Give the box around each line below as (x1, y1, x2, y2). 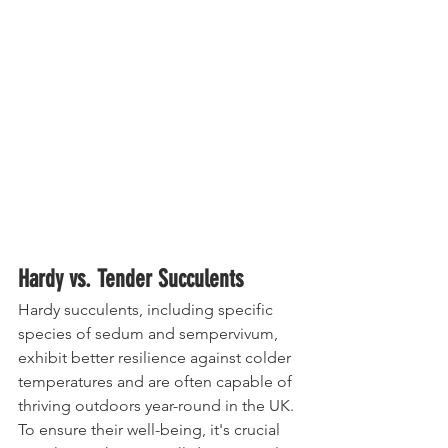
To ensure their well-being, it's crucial (18, 420, 284, 439)
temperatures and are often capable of (18, 372, 296, 391)
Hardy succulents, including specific (18, 300, 277, 319)
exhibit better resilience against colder (18, 348, 295, 367)
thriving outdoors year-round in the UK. (18, 396, 298, 415)
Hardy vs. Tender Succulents (18, 265, 243, 293)
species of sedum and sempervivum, (18, 324, 282, 343)
